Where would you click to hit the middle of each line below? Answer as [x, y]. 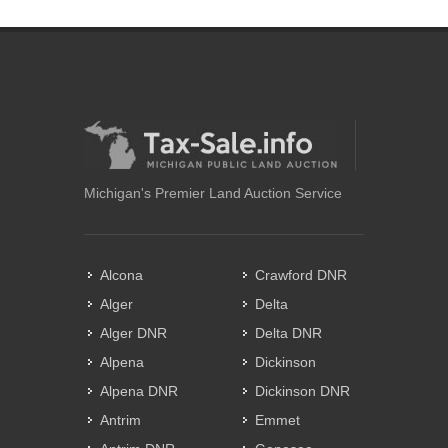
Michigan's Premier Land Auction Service [213, 193]
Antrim [120, 420]
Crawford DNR [301, 275]
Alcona [121, 275]
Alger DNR [133, 333]
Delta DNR [288, 333]
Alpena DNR [139, 391]
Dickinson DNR [302, 391]
